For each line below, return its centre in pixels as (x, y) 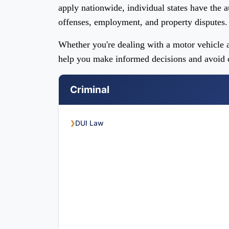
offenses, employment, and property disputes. (143, 22)
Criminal (90, 90)
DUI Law (89, 123)
